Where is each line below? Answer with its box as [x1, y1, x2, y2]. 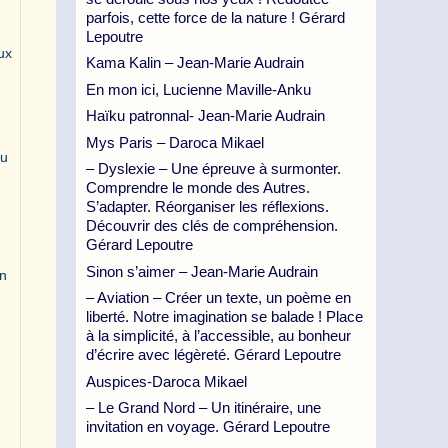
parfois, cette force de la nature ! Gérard [86, 8, 345, 26]
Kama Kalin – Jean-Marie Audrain [86, 54, 304, 71]
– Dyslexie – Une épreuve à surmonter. [86, 160, 341, 177]
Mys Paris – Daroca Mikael [86, 133, 264, 151]
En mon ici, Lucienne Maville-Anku [86, 80, 311, 98]
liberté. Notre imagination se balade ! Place [86, 308, 363, 325]
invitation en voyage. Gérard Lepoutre [86, 418, 330, 435]
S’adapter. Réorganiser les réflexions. [86, 198, 329, 215]
